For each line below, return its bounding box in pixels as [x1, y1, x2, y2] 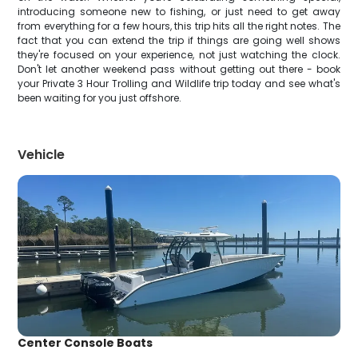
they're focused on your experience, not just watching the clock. [18, 48, 340, 62]
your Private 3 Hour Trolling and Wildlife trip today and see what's [18, 77, 340, 90]
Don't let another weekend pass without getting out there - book [18, 62, 340, 76]
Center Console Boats [18, 334, 153, 351]
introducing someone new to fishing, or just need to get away [18, 5, 340, 18]
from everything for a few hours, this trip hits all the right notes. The [18, 19, 340, 33]
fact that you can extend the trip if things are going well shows [18, 34, 340, 47]
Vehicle [18, 145, 66, 164]
